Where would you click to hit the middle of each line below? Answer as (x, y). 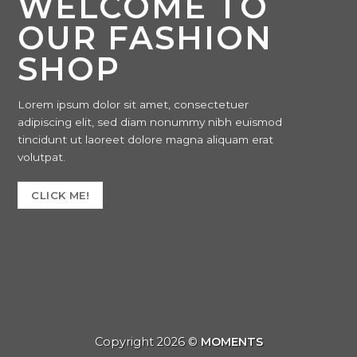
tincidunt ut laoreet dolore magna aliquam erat (146, 139)
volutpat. (42, 157)
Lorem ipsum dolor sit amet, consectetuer (133, 104)
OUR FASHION (145, 38)
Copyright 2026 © (147, 341)
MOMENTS (231, 341)
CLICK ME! (60, 196)
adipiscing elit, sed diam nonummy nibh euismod (150, 122)
